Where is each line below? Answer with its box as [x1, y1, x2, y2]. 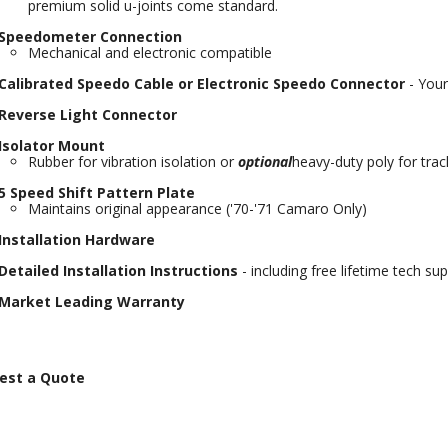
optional [237, 152, 292, 171]
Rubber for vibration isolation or [27, 152, 234, 171]
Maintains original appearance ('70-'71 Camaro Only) [27, 199, 367, 218]
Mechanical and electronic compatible [27, 43, 272, 62]
